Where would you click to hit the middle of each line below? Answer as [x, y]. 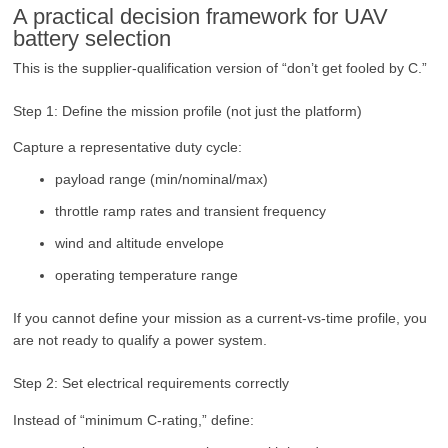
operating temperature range [147, 275]
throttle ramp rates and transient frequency [191, 211]
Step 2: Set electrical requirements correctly [151, 383]
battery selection [92, 39]
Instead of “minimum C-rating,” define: [134, 419]
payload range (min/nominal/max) [162, 179]
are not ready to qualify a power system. [140, 340]
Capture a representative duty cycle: [128, 147]
